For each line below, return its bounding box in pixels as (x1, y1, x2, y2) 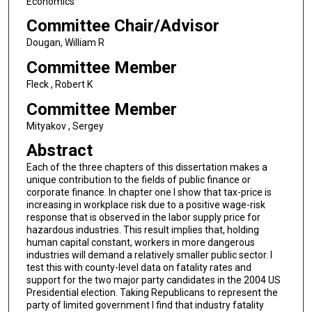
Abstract (26, 141, 93, 161)
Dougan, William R (26, 37, 104, 49)
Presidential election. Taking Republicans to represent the (26, 287, 278, 299)
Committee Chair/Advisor (26, 16, 219, 36)
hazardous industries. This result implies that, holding (26, 224, 259, 236)
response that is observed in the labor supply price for (26, 212, 260, 224)
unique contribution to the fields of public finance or (26, 174, 251, 186)
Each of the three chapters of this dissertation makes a (26, 162, 267, 173)
